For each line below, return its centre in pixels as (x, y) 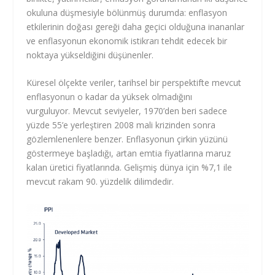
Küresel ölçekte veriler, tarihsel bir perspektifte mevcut (134, 83)
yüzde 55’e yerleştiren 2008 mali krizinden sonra (121, 125)
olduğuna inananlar (205, 26)
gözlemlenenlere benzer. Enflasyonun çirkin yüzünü (127, 139)
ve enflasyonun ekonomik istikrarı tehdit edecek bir (126, 41)
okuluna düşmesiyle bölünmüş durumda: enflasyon (126, 12)
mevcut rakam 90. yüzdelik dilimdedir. (100, 182)
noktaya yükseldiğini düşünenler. (90, 55)
